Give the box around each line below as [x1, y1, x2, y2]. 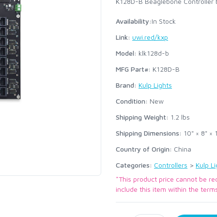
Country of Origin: [116, 145, 172, 153]
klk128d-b [137, 49, 169, 57]
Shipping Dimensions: [116, 129, 182, 137]
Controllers [154, 161, 187, 169]
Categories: [116, 161, 154, 169]
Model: [116, 49, 137, 57]
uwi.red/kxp [132, 33, 168, 41]
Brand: [116, 81, 137, 89]
